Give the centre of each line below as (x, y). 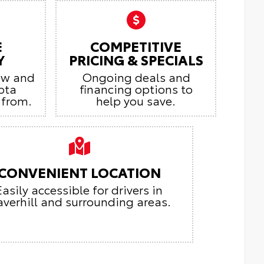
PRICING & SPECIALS (136, 59)
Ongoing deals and (136, 76)
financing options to (136, 88)
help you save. (136, 100)
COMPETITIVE (136, 45)
